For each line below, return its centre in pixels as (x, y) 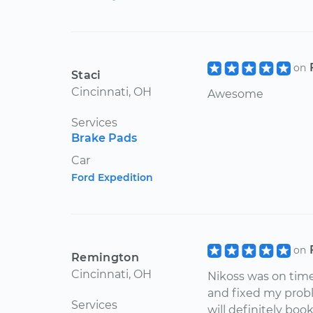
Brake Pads (104, 138)
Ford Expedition (112, 177)
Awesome (235, 94)
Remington (105, 257)
